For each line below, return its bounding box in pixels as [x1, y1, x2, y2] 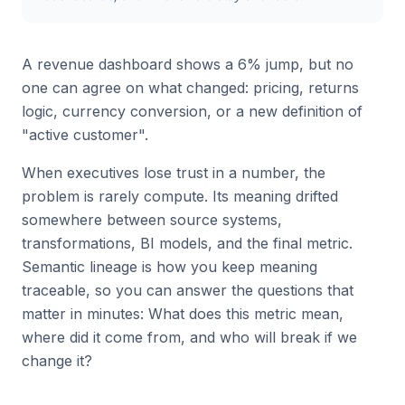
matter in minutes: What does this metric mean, [22, 305, 344, 323]
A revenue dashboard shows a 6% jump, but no [22, 55, 353, 73]
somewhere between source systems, [22, 211, 282, 229]
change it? [22, 352, 92, 370]
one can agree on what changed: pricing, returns [22, 79, 359, 97]
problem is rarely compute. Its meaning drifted [22, 187, 338, 205]
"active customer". [22, 126, 148, 144]
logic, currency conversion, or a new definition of [22, 102, 363, 120]
